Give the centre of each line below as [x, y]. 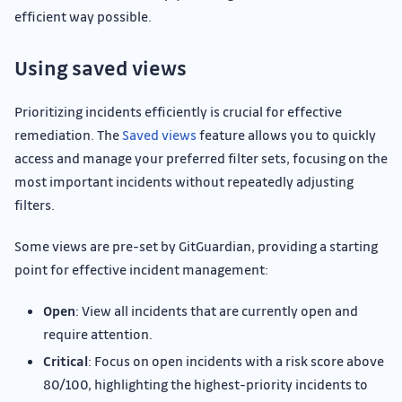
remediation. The [68, 135]
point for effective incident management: [141, 269]
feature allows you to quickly [286, 135]
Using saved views [100, 68]
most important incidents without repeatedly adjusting [184, 181]
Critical [66, 361]
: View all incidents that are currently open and [217, 310]
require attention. [98, 334]
